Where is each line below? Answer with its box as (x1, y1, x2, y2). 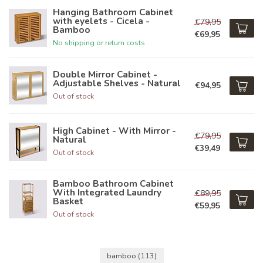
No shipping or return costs (53, 38, 145, 48)
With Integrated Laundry (53, 186, 161, 198)
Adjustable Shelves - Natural (53, 76, 181, 89)
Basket (53, 195, 83, 207)
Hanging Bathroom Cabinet (53, 6, 173, 18)
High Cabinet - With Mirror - (53, 124, 176, 137)
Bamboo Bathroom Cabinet (53, 177, 174, 190)
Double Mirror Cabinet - (53, 68, 157, 80)
